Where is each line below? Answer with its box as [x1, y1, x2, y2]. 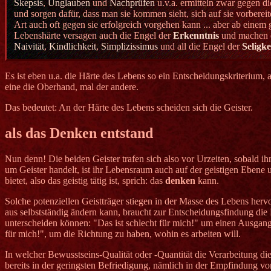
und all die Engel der [158, 41, 242, 52]
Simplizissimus [101, 41, 158, 52]
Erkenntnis [173, 30, 219, 41]
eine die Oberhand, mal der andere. [5, 82, 139, 93]
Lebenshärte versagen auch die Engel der [14, 30, 173, 41]
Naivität [14, 41, 44, 52]
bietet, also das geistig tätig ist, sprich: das [5, 175, 165, 186]
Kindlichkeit [49, 41, 96, 52]
